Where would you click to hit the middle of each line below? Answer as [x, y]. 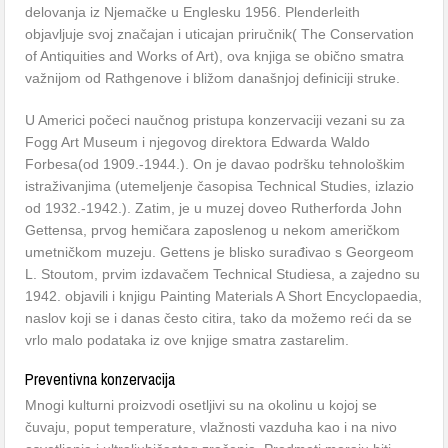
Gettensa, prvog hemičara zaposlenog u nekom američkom [213, 230]
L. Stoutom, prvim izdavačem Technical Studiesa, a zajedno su [223, 274]
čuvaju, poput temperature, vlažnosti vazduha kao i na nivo [211, 427]
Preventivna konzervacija [100, 379]
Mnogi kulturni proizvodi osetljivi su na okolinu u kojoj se [201, 405]
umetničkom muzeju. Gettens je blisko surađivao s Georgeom [220, 252]
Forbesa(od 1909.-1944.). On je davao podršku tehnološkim [215, 164]
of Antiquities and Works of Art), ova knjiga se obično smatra [215, 56]
